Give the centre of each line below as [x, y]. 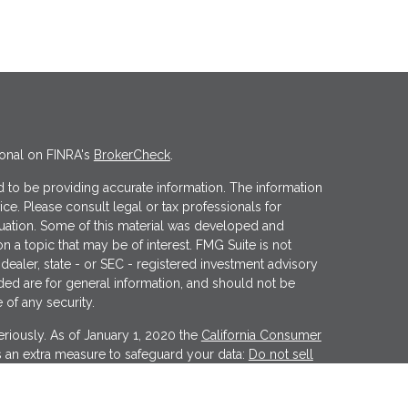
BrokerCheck [132, 155]
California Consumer [261, 335]
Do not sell [280, 354]
